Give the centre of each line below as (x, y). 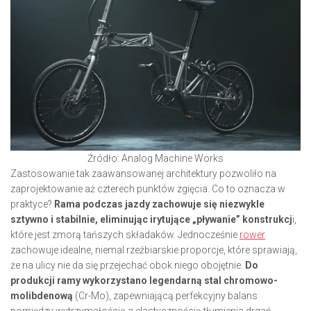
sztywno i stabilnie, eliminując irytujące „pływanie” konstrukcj (151, 219)
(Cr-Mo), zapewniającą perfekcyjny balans (165, 296)
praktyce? (32, 204)
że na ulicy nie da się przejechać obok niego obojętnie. (128, 265)
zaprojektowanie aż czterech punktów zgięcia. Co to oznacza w (148, 189)
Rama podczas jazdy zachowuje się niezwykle (159, 204)
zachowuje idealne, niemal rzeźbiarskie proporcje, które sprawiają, (154, 250)
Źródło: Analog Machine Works (155, 158)
